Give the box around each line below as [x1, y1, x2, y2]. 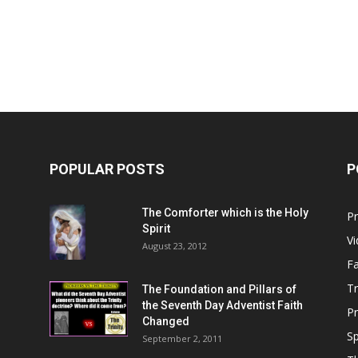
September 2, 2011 [142, 332, 222, 344]
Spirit [142, 221, 170, 235]
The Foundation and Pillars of [142, 282, 296, 296]
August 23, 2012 [142, 239, 207, 252]
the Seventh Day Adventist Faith [142, 298, 303, 312]
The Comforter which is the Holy [142, 205, 308, 219]
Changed [142, 314, 189, 328]
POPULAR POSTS [50, 160, 165, 177]
